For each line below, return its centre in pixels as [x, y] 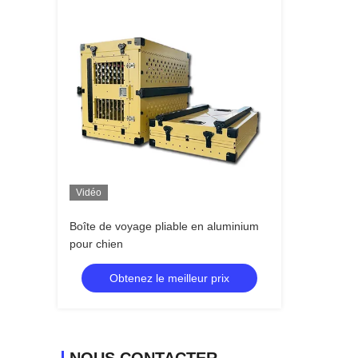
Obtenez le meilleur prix [169, 278]
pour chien [96, 244]
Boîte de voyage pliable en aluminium [164, 226]
